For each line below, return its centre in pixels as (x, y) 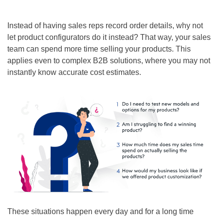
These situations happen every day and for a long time (100, 212)
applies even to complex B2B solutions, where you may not (109, 60)
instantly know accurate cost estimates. (74, 72)
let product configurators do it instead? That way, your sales (109, 37)
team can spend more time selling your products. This (99, 49)
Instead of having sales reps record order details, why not (105, 25)
